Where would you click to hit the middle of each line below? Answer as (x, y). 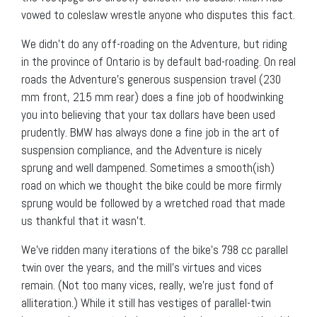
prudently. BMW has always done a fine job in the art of (150, 132)
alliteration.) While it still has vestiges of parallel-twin (146, 302)
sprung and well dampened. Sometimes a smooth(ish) (148, 167)
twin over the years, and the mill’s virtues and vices (142, 267)
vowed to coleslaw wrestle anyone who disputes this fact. (158, 15)
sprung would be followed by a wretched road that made (153, 203)
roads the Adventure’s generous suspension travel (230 (151, 79)
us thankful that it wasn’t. (83, 220)
